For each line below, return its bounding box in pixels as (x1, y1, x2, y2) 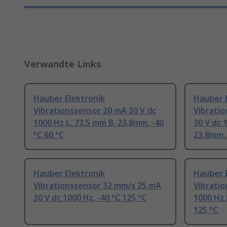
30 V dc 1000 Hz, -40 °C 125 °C (33, 192, 146, 204)
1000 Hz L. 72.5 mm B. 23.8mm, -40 (33, 117, 164, 129)
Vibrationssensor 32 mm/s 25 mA (33, 180, 161, 192)
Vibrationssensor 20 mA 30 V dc (33, 105, 156, 117)
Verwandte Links (24, 58, 101, 70)
